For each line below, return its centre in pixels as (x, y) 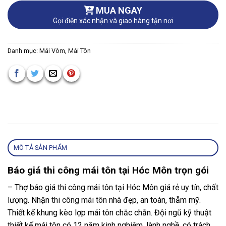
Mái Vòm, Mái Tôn (65, 50)
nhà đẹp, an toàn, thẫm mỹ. (154, 200)
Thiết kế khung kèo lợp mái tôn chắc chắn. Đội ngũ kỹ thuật (109, 213)
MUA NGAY (118, 10)
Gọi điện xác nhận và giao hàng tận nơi (113, 20)
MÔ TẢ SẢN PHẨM (40, 147)
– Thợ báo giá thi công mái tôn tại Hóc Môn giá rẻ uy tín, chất (113, 188)
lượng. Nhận (30, 200)
